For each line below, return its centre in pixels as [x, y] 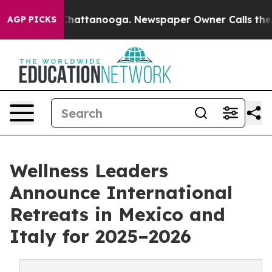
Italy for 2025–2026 [100, 236]
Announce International [121, 192]
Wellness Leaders [89, 171]
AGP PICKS [32, 19]
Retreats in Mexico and [117, 214]
